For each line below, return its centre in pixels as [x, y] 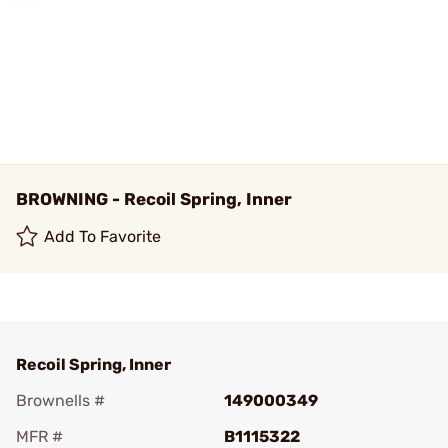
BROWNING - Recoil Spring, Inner [154, 199]
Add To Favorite [103, 236]
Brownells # [60, 400]
